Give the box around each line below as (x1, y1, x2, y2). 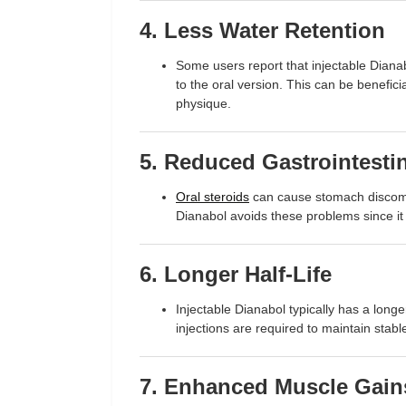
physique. (176, 96, 231, 111)
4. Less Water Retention (140, 18, 385, 43)
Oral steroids (176, 189, 249, 204)
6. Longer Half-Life (140, 262, 332, 286)
